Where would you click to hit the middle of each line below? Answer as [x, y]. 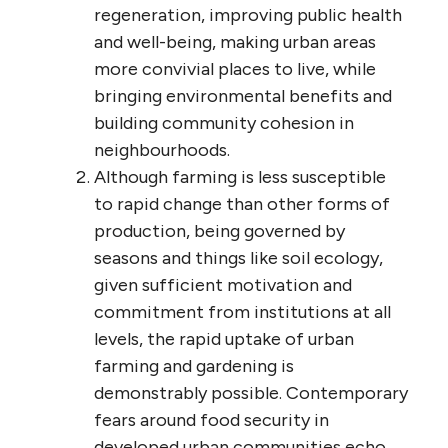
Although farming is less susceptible [240, 176]
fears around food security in [211, 419]
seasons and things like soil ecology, [238, 257]
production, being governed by [219, 230]
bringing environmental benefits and [243, 95]
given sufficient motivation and [223, 284]
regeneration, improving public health [248, 14]
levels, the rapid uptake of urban [224, 338]
